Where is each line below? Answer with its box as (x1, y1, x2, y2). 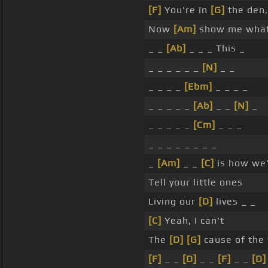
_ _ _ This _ (186, 42, 245, 54)
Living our (148, 196, 199, 208)
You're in (162, 4, 211, 16)
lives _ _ (213, 196, 256, 208)
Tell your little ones (148, 176, 243, 188)
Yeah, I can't (162, 215, 224, 227)
